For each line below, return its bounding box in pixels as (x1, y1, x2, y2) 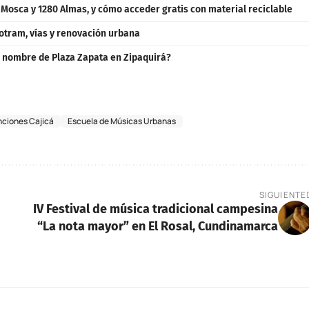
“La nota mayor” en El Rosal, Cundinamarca (37, 218, 278, 234)
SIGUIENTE (259, 188, 307, 201)
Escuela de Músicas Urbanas (68, 114, 176, 127)
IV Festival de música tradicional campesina (32, 201, 278, 217)
